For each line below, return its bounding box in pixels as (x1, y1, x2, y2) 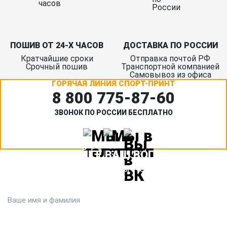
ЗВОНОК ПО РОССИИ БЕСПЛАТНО (54, 108, 173, 117)
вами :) (101, 172, 126, 181)
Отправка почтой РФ (130, 54, 210, 64)
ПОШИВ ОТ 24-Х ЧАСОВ (10, 41, 103, 51)
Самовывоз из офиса (129, 70, 211, 80)
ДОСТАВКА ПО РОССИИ (123, 41, 218, 51)
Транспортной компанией (121, 62, 219, 72)
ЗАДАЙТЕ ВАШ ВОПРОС (49, 148, 178, 162)
